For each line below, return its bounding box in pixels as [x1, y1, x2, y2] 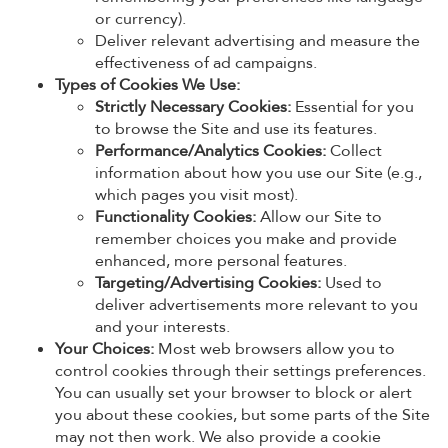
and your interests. [95, 316, 230, 338]
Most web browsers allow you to [154, 338, 395, 360]
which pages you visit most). [95, 184, 298, 206]
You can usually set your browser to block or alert [55, 382, 412, 404]
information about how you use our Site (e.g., [95, 162, 422, 184]
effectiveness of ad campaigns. [95, 52, 317, 74]
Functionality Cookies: [95, 206, 256, 228]
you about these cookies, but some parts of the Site [55, 404, 430, 426]
